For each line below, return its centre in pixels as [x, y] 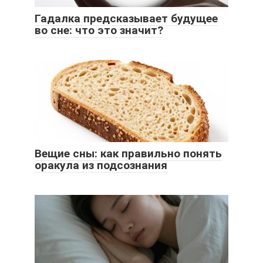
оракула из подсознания [101, 165]
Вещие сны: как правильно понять [128, 153]
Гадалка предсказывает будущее [126, 18]
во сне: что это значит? [99, 30]
